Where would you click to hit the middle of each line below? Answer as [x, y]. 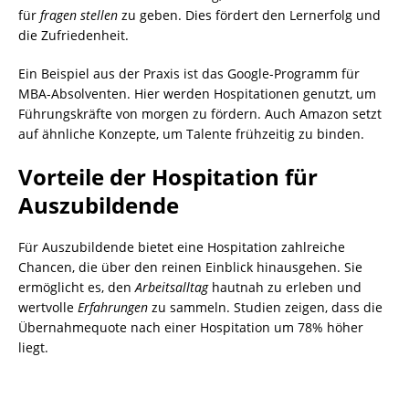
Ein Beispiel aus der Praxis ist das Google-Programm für [189, 74]
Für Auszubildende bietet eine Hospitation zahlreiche [182, 247]
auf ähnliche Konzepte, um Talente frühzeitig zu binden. [191, 134]
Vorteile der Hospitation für [168, 177]
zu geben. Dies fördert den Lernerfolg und [249, 16]
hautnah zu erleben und [285, 288]
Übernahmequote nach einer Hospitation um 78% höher [191, 328]
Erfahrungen [113, 308]
